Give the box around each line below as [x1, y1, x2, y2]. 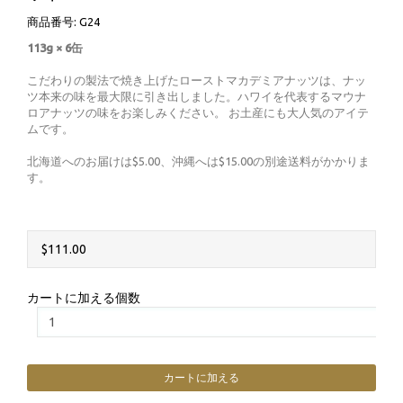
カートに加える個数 [27, 291, 140, 305]
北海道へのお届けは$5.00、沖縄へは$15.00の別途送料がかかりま [27, 155, 370, 167]
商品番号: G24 [27, 15, 100, 28]
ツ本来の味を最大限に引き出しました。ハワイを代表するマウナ [27, 90, 366, 103]
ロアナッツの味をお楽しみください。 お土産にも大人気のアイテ [27, 106, 369, 119]
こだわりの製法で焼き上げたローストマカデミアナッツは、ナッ [27, 74, 366, 86]
